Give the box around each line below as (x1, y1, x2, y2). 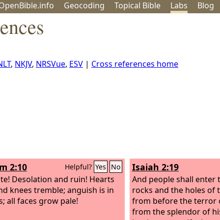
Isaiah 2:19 (132, 161, 179, 173)
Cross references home (91, 58, 178, 69)
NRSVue (36, 58, 65, 69)
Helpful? (65, 162, 94, 171)
